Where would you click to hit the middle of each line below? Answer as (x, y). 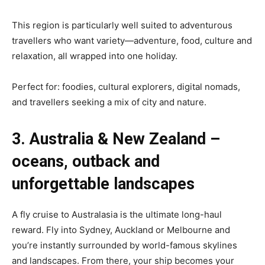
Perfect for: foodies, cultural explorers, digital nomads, (126, 86)
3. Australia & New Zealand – (116, 139)
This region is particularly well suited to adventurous (122, 25)
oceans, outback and (86, 161)
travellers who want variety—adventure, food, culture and (132, 40)
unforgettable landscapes (103, 184)
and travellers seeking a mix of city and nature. (109, 102)
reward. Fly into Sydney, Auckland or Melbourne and (121, 230)
